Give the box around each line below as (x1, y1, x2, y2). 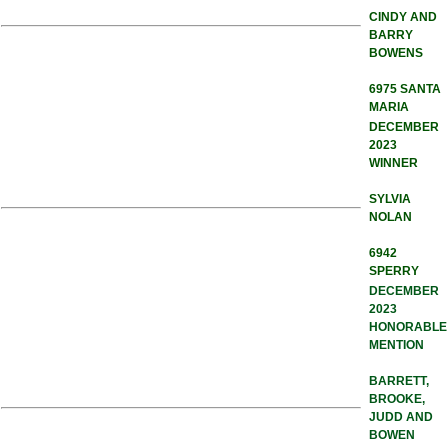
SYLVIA (369, 192, 411, 206)
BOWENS (369, 46, 423, 60)
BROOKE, (369, 392, 425, 406)
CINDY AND (369, 10, 437, 24)
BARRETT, (369, 374, 429, 388)
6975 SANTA (369, 82, 441, 96)
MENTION (369, 338, 424, 352)
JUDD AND (369, 410, 433, 424)
